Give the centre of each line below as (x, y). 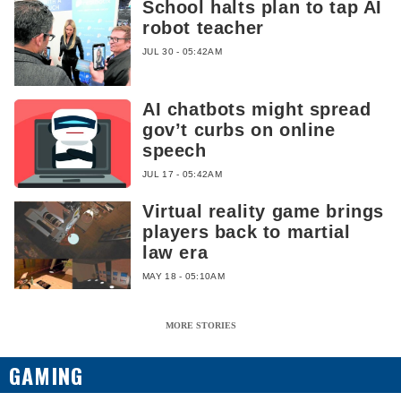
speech (175, 151)
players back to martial (247, 231)
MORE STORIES (200, 326)
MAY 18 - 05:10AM (183, 276)
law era (175, 252)
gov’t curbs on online (239, 130)
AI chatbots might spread (257, 110)
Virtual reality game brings (264, 211)
